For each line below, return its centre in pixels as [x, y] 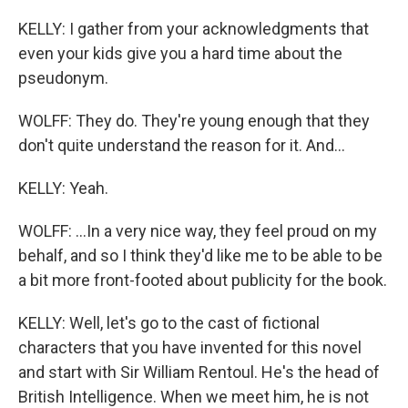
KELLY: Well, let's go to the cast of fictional [169, 323]
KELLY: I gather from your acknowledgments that [194, 29]
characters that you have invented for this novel [190, 347]
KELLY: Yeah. [63, 188]
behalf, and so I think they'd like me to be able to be [200, 255]
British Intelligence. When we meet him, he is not [194, 397]
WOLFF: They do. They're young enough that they [194, 121]
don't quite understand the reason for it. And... [182, 145]
